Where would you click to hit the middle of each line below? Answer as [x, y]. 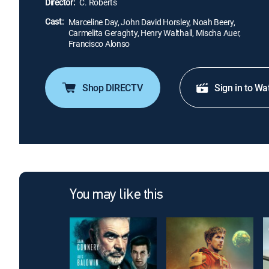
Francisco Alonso [99, 44]
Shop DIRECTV [113, 88]
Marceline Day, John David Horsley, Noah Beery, [152, 22]
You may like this [116, 195]
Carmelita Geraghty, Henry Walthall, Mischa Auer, [155, 33]
